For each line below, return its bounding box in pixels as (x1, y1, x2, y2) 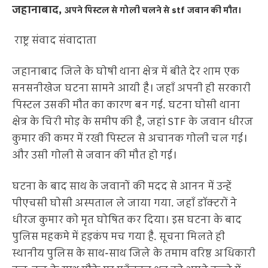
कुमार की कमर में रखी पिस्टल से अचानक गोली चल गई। (12, 131, 248, 147)
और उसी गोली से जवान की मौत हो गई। (12, 148, 178, 164)
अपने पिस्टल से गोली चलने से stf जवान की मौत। (64, 4, 242, 17)
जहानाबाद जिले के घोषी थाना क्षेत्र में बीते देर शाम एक (12, 64, 239, 80)
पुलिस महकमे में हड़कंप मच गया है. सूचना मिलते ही (12, 229, 225, 245)
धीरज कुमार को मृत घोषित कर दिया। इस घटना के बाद (12, 212, 242, 229)
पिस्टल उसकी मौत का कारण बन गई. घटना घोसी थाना (12, 98, 240, 114)
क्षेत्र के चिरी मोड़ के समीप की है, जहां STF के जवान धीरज (12, 114, 254, 130)
